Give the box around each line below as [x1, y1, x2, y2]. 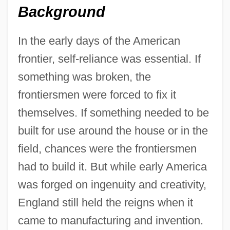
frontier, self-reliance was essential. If [17, 52, 201, 66]
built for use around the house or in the [17, 124, 208, 138]
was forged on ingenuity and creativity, [17, 178, 206, 191]
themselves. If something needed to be [17, 106, 209, 120]
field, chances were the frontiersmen [17, 142, 197, 156]
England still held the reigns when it [17, 196, 193, 209]
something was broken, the [17, 70, 151, 84]
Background [17, 4, 105, 21]
